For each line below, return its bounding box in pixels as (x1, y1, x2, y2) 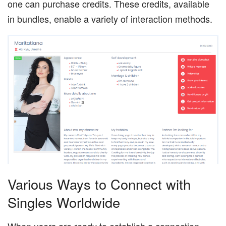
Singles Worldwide (8, 192, 120, 212)
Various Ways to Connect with (8, 174, 191, 194)
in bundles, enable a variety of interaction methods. (8, 12, 212, 25)
